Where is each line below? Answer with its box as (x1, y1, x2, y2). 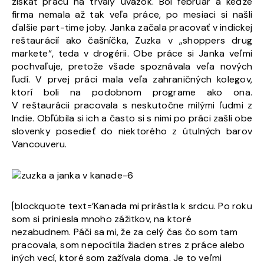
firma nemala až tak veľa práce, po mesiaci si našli (12, 8, 252, 21)
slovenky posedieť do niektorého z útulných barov (12, 124, 252, 137)
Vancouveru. (12, 137, 67, 150)
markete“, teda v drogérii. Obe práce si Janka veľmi (12, 47, 252, 60)
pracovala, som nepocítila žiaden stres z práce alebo (12, 238, 245, 251)
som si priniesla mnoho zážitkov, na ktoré (12, 212, 192, 225)
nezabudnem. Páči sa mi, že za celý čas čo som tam (12, 225, 237, 238)
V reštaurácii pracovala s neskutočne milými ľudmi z (12, 98, 252, 111)
